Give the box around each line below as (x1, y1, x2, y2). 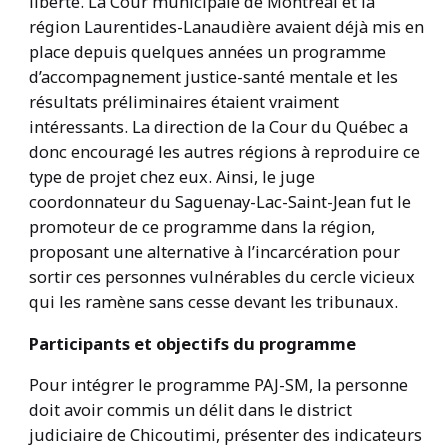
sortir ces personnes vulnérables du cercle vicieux (28, 265, 415, 289)
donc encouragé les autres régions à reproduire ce (28, 140, 420, 164)
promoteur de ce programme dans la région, (28, 215, 375, 239)
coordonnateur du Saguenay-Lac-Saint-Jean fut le (28, 190, 411, 214)
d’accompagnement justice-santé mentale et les (28, 65, 398, 89)
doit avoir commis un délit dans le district (28, 398, 352, 422)
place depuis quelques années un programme (28, 40, 386, 64)
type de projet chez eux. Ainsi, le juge (28, 165, 315, 189)
